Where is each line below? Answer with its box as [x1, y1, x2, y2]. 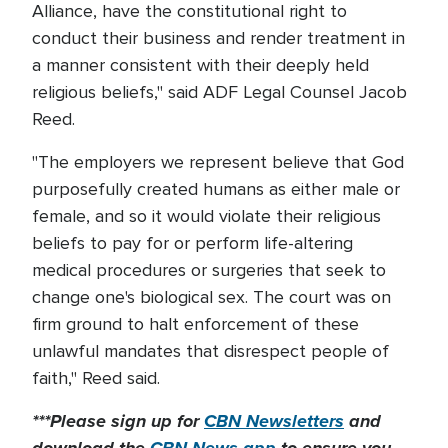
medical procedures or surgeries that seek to [32, 259, 386, 281]
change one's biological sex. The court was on [32, 286, 391, 308]
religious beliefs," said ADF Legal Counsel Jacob [32, 81, 407, 103]
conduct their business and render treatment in [32, 27, 405, 49]
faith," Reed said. [32, 367, 160, 389]
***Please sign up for [32, 408, 204, 434]
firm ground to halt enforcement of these [32, 313, 359, 335]
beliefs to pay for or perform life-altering [32, 232, 353, 254]
